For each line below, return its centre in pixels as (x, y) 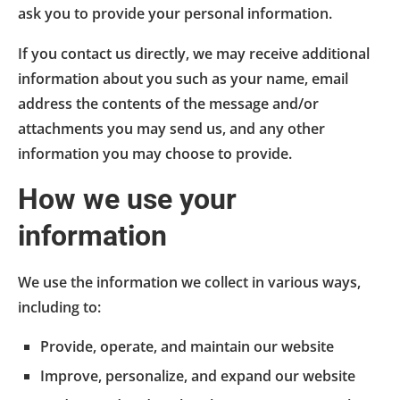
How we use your (127, 199)
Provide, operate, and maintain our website (187, 346)
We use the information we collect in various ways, (189, 282)
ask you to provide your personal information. (175, 13)
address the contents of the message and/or (168, 103)
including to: (59, 307)
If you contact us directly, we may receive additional (194, 53)
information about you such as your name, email (183, 78)
